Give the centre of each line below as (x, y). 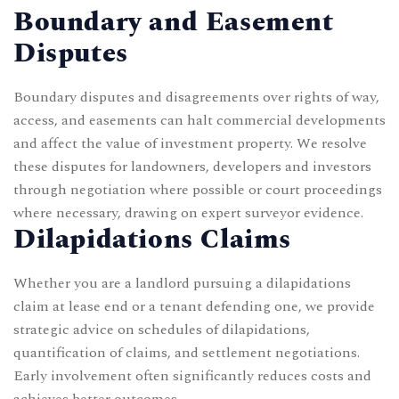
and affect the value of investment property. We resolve (190, 143)
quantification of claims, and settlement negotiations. (187, 352)
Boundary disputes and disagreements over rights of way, (196, 97)
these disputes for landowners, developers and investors (192, 166)
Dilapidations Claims (152, 239)
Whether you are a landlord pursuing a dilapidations (182, 283)
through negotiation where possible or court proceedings (198, 189)
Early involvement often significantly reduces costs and (192, 375)
